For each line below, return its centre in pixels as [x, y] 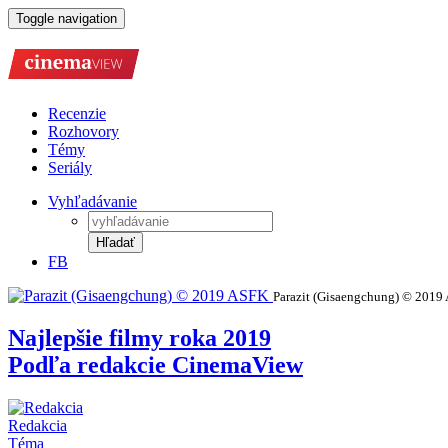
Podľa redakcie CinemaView [155, 364]
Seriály [70, 167]
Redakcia [37, 425]
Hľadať [115, 242]
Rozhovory [83, 131]
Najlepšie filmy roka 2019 [139, 337]
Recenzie [77, 113]
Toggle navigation [66, 18]
